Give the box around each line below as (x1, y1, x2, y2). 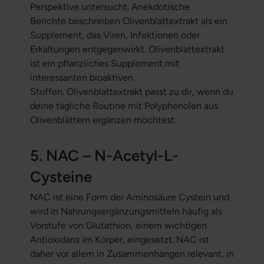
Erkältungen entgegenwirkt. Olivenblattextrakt (29, 44, 225, 55)
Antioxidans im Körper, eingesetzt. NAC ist (29, 234, 209, 246)
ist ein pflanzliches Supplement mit (29, 58, 179, 70)
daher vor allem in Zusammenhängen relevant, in (29, 248, 234, 260)
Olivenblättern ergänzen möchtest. (29, 114, 176, 126)
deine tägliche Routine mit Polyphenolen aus (29, 100, 218, 112)
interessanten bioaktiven (29, 72, 133, 84)
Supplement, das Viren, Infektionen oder (29, 29, 200, 41)
